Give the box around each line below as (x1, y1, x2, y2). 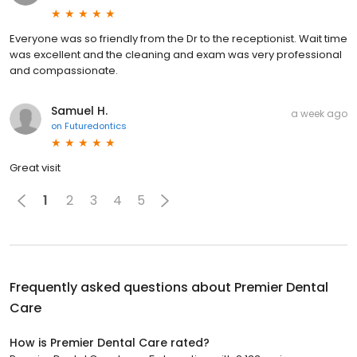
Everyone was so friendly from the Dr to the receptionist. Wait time (10, 30, 347, 46)
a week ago (291, 106, 347, 120)
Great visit (10, 159, 61, 175)
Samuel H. (51, 102, 108, 119)
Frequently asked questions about (10, 277, 234, 296)
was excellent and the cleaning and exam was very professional (10, 46, 342, 62)
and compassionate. (10, 62, 118, 78)
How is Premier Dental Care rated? (10, 334, 210, 351)
